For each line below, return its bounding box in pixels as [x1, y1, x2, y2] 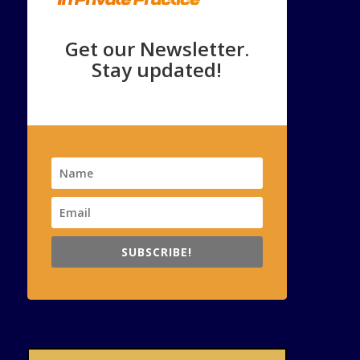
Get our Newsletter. [64, 35, 249, 62]
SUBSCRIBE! [121, 243, 193, 260]
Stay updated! [92, 55, 223, 83]
